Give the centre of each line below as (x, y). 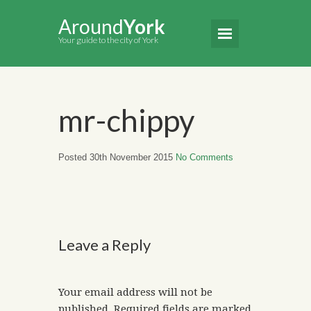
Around (91, 26)
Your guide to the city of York (108, 40)
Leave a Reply (104, 245)
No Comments (204, 157)
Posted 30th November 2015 (117, 157)
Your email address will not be (135, 292)
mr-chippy (127, 120)
